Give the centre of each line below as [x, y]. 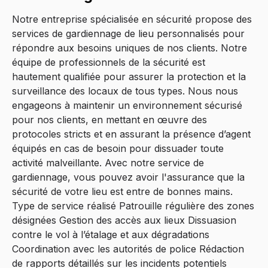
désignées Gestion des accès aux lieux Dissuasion [124, 220]
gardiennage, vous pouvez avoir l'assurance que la [128, 177]
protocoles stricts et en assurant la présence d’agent [131, 134]
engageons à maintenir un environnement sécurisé [127, 105]
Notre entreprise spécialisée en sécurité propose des [132, 19]
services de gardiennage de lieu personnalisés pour [128, 33]
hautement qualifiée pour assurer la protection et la [129, 77]
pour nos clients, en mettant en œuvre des [109, 120]
